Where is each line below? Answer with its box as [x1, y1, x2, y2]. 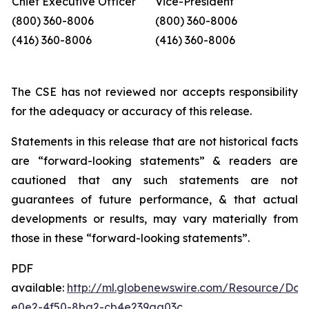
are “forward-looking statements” [11, 154, 205, 168]
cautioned [11, 173, 66, 187]
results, [110, 212, 148, 226]
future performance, [99, 192, 212, 206]
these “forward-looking [54, 231, 180, 245]
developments [11, 212, 87, 226]
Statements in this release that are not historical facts [11, 134, 298, 148]
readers [229, 154, 272, 168]
